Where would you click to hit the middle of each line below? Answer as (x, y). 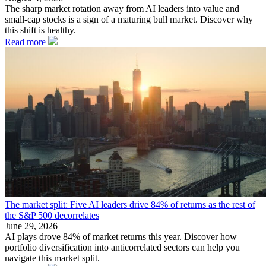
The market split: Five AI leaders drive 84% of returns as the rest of (130, 205)
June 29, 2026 (31, 226)
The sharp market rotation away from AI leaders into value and (122, 9)
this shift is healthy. (40, 30)
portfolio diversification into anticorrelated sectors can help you (122, 248)
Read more (26, 42)
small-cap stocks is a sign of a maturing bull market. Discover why (129, 20)
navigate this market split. (52, 258)
